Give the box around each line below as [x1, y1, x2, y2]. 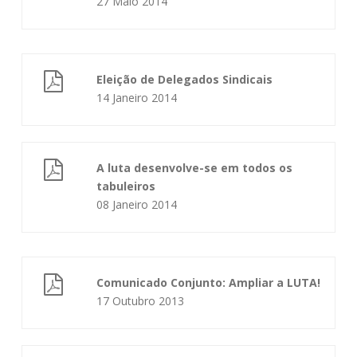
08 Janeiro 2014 [96, 197, 178, 212]
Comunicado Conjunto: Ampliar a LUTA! [96, 275, 321, 290]
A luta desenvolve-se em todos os [96, 160, 293, 175]
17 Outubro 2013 [96, 293, 185, 308]
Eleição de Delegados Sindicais [96, 72, 273, 87]
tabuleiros [96, 178, 156, 194]
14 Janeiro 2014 [96, 90, 178, 105]
